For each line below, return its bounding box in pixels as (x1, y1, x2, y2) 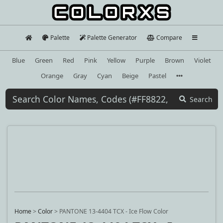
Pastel (148, 71, 166, 80)
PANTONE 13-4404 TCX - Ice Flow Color (59, 207, 168, 216)
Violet (194, 55, 211, 65)
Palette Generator (87, 33, 137, 42)
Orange (40, 71, 63, 80)
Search (190, 94, 213, 104)
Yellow (107, 55, 125, 65)
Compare (156, 33, 182, 42)
